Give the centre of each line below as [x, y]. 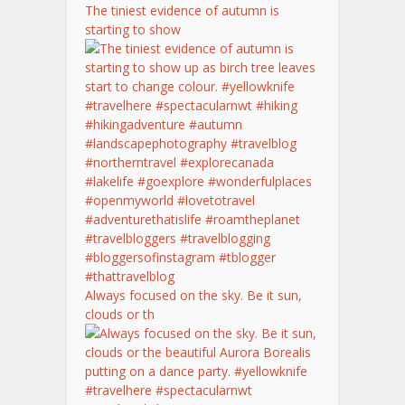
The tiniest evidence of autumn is [182, 11]
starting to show [133, 30]
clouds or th [120, 315]
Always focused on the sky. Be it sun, [193, 296]
